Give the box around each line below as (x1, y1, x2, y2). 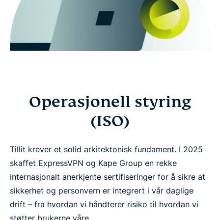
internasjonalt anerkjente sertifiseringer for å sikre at (10, 171, 205, 182)
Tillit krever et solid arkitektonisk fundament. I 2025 (10, 144, 203, 154)
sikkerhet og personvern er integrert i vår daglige (10, 185, 193, 195)
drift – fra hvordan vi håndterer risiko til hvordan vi (10, 199, 198, 209)
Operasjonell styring (29, 91, 191, 111)
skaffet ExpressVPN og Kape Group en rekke (10, 158, 177, 168)
